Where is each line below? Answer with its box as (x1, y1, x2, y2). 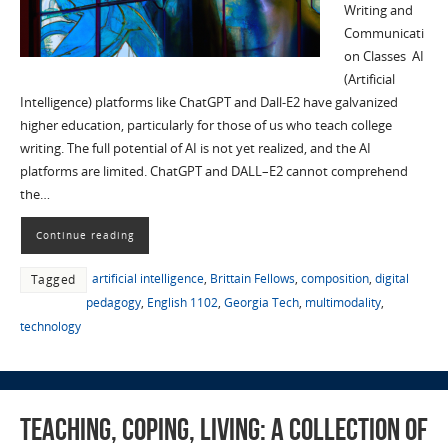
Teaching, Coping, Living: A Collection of (19, 412, 428, 446)
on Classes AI (343, 47, 424, 65)
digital (374, 269, 409, 287)
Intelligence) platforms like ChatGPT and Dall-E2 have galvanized (19, 93, 398, 111)
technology (19, 317, 81, 335)
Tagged (30, 270, 76, 288)
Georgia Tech (223, 293, 299, 311)
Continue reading (35, 227, 134, 242)
